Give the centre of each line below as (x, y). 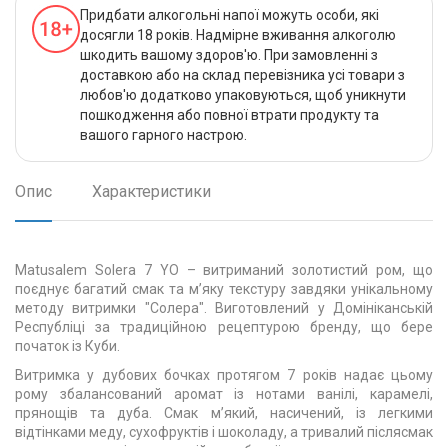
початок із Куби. (67, 346)
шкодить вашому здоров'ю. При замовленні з (229, 55)
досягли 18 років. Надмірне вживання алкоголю (238, 35)
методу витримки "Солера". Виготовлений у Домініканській (224, 308)
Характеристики (151, 191)
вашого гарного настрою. (163, 135)
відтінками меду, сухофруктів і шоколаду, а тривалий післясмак (224, 432)
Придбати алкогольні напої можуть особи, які (229, 15)
